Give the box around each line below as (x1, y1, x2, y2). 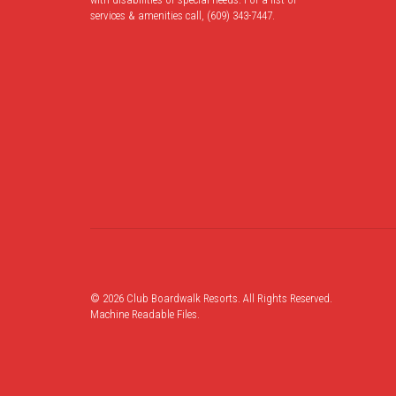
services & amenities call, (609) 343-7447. (90, 9, 275, 23)
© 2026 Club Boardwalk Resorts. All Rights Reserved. (90, 291, 332, 305)
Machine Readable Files (90, 307, 197, 321)
